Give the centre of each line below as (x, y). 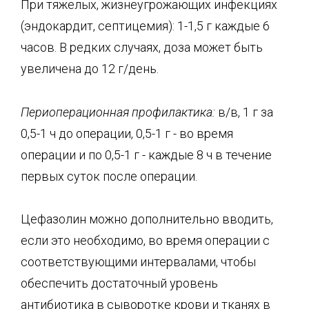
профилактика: (173, 112)
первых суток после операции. (109, 176)
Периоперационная (76, 112)
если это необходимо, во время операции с (145, 240)
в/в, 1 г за (244, 112)
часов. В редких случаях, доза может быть (142, 47)
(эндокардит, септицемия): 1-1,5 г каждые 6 (145, 26)
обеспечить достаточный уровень (119, 283)
